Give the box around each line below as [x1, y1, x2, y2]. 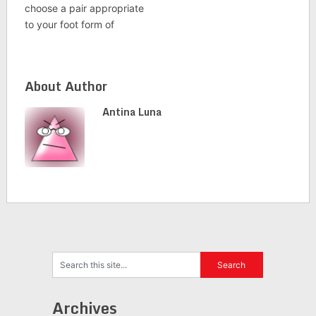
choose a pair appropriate [24, 2, 144, 14]
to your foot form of [24, 18, 114, 30]
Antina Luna [102, 104, 162, 120]
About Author [24, 75, 107, 97]
